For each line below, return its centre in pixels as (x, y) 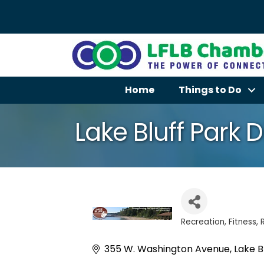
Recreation (203, 222)
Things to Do (210, 90)
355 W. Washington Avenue (167, 249)
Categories (215, 232)
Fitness (242, 222)
